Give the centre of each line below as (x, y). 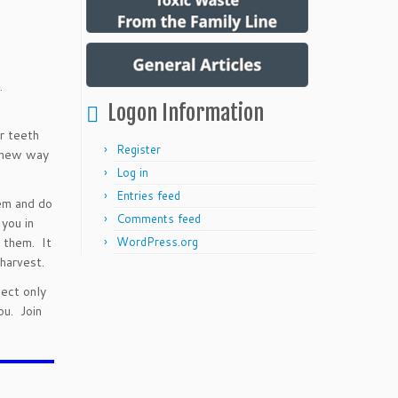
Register (139, 149)
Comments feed (159, 219)
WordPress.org (157, 242)
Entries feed (148, 195)
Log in (132, 172)
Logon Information (186, 113)
